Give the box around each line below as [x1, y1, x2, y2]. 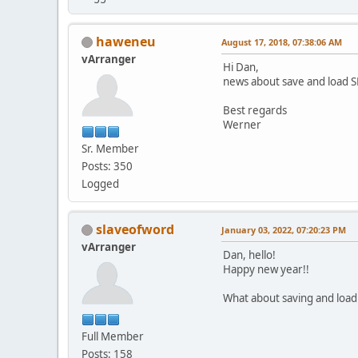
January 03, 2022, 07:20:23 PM [221, 223, 346, 236]
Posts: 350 [82, 158, 133, 173]
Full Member [82, 328, 144, 344]
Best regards [223, 102, 287, 117]
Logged [82, 176, 119, 191]
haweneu [96, 32, 156, 50]
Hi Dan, [223, 59, 259, 74]
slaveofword [96, 220, 174, 238]
